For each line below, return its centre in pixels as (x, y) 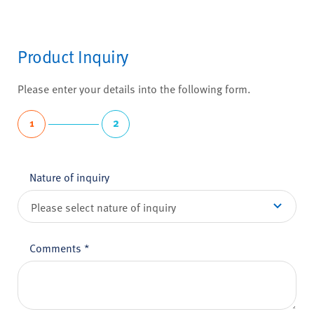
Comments (57, 248)
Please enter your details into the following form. (134, 89)
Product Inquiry (73, 56)
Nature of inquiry (69, 177)
